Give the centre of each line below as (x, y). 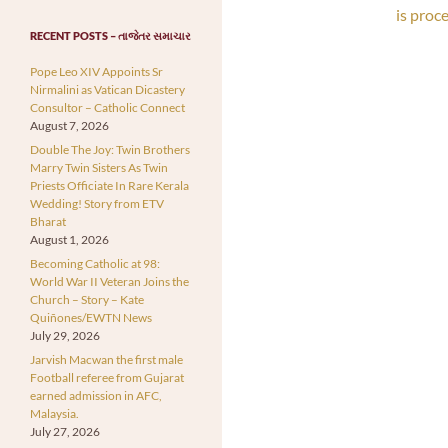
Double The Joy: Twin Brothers (110, 149)
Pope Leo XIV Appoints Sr (96, 71)
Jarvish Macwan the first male (106, 359)
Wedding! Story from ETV (97, 203)
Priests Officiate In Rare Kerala (109, 185)
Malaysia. (54, 413)
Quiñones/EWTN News (91, 317)
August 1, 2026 (69, 239)
